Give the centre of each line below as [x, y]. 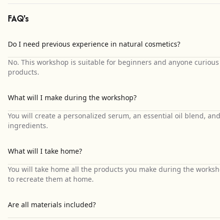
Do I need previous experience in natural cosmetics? [94, 44]
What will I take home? [45, 151]
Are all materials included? [52, 205]
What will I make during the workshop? [72, 97]
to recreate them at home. [51, 179]
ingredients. [28, 125]
